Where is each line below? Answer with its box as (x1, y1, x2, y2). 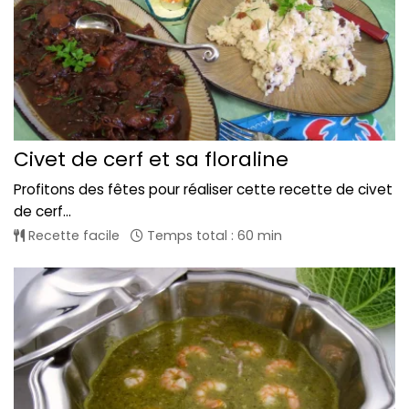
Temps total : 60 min (143, 225, 282, 245)
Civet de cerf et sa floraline (14, 144, 288, 173)
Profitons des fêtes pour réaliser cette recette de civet (14, 179, 393, 199)
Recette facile (25, 225, 120, 245)
